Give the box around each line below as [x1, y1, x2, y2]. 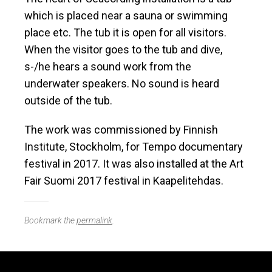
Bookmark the [24, 216, 76, 226]
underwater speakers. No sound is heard [24, 77, 219, 90]
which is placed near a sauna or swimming [24, 9, 228, 22]
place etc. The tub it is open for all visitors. [24, 26, 226, 39]
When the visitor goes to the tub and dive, [24, 43, 222, 56]
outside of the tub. [24, 94, 112, 107]
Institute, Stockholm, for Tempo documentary [24, 140, 243, 154]
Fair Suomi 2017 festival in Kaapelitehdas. [24, 174, 223, 188]
